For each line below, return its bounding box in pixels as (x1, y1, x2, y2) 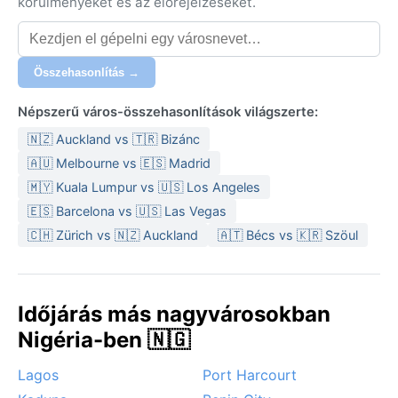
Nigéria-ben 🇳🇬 (18, 326, 190, 353)
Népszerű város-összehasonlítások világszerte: (18, 103, 318, 120)
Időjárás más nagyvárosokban (18, 300, 330, 327)
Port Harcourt (203, 365, 297, 384)
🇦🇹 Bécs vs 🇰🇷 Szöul (218, 227, 358, 243)
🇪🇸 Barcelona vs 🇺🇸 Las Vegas (28, 203, 227, 219)
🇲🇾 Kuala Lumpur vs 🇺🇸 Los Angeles (28, 179, 260, 195)
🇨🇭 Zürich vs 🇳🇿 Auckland (28, 227, 198, 243)
